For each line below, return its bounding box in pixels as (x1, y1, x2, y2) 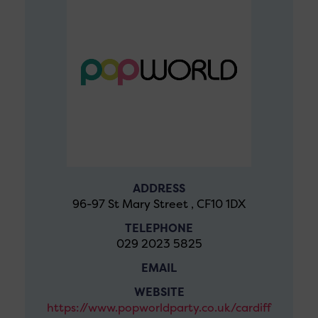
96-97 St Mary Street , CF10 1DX (72, 197, 246, 212)
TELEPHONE (125, 221, 193, 236)
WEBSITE (133, 285, 185, 300)
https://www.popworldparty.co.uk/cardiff (47, 300, 271, 315)
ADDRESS (133, 181, 185, 196)
